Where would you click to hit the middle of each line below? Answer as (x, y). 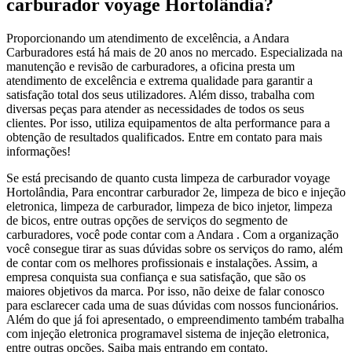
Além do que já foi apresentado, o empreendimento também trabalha (175, 319)
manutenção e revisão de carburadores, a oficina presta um (150, 66)
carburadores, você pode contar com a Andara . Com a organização (172, 234)
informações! (38, 151)
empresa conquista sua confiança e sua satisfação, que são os (156, 277)
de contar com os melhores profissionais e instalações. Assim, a (162, 262)
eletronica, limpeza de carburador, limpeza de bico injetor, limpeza (169, 206)
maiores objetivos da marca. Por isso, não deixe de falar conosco (165, 291)
